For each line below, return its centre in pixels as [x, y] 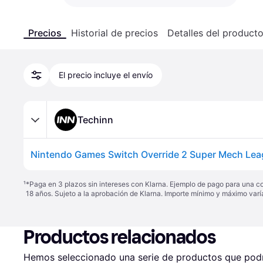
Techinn [95, 119]
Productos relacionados [120, 237]
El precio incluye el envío [106, 75]
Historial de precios [114, 33]
